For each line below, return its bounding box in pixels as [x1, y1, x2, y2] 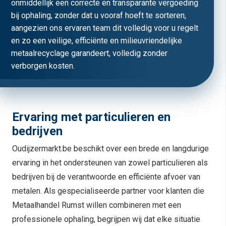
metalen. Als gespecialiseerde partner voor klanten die [12, 186, 204, 196]
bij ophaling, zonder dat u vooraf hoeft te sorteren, [11, 11, 186, 20]
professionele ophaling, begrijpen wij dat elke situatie [12, 214, 200, 224]
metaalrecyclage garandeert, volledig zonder [11, 48, 167, 58]
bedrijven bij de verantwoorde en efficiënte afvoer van [12, 172, 200, 182]
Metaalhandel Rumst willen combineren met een [12, 200, 181, 210]
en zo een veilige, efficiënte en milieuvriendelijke [11, 36, 182, 45]
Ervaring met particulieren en [12, 110, 171, 125]
